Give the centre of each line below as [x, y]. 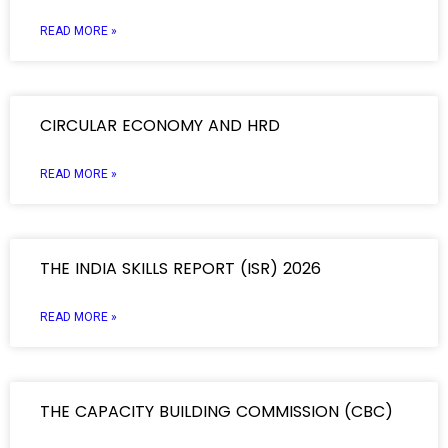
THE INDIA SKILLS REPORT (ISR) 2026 [183, 268]
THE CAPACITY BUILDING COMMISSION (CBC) [219, 411]
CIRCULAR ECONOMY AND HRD [160, 125]
